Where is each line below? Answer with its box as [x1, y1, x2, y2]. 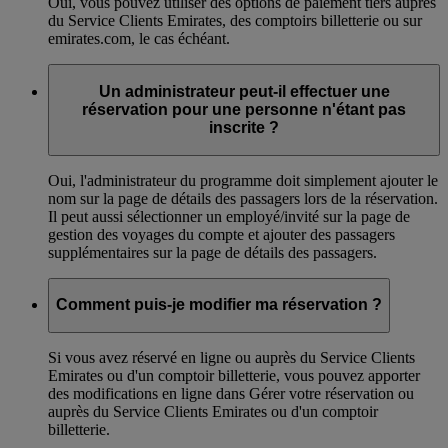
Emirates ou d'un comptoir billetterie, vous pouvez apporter [48, 366, 420, 384]
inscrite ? [209, 119, 279, 137]
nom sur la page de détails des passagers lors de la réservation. [48, 189, 438, 207]
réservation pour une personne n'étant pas [82, 101, 406, 119]
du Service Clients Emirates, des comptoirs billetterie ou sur [48, 12, 422, 30]
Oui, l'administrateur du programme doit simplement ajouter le [48, 171, 438, 189]
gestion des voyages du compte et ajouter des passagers [48, 225, 395, 243]
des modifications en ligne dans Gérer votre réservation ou [48, 384, 414, 402]
